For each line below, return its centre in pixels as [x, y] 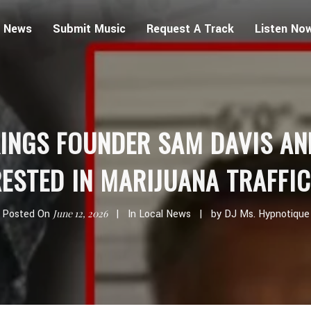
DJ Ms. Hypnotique [267, 214]
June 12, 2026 [80, 213]
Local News [165, 214]
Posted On [27, 214]
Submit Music [89, 29]
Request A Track [190, 29]
